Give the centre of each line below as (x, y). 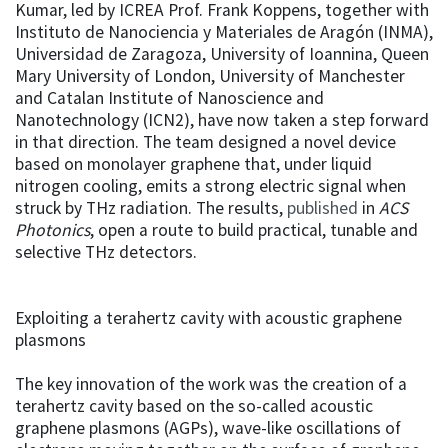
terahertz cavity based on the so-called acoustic (194, 405)
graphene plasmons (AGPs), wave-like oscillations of (208, 427)
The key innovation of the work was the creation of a (211, 383)
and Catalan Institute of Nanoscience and (169, 97)
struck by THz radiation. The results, (151, 207)
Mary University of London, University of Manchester (210, 75)
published (322, 207)
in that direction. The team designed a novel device (205, 141)
